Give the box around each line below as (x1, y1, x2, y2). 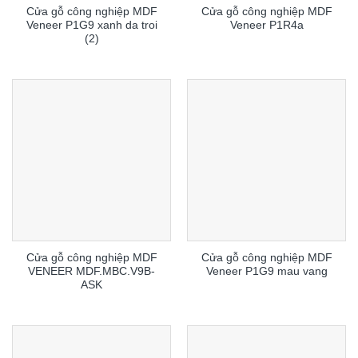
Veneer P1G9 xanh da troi (26, 19, 157, 32)
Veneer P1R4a (229, 19, 304, 32)
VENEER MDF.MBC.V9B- (28, 265, 155, 278)
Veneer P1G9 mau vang (205, 265, 328, 278)
